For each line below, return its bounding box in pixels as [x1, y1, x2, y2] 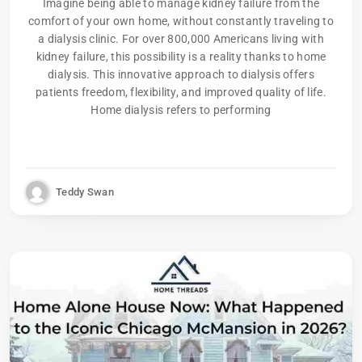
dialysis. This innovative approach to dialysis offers [48, 68, 314, 81]
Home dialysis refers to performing [90, 103, 271, 116]
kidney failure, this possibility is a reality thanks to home [36, 50, 326, 63]
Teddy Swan [56, 185, 114, 198]
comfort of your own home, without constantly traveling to [27, 15, 335, 27]
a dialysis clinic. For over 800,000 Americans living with [37, 32, 325, 45]
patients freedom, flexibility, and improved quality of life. [36, 86, 326, 99]
